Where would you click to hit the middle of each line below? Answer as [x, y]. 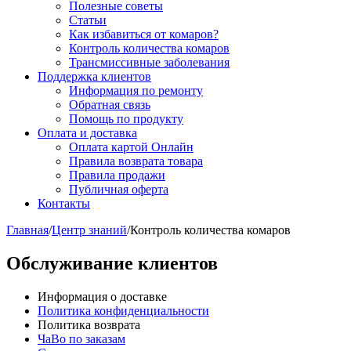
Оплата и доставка [87, 133]
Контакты [64, 203]
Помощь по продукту [126, 119]
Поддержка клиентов [94, 76]
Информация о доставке [102, 296]
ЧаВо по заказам [81, 338]
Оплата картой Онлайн [131, 147]
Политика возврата [89, 324]
